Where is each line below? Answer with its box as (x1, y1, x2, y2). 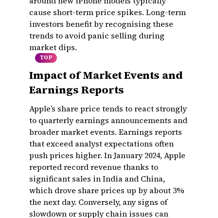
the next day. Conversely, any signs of (29, 197, 167, 207)
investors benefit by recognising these (29, 18, 173, 29)
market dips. (29, 42, 77, 53)
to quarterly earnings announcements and (29, 115, 187, 126)
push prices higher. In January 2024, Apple (29, 150, 185, 161)
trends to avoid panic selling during (29, 30, 164, 41)
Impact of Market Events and (29, 68, 182, 82)
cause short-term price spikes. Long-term (29, 7, 186, 18)
